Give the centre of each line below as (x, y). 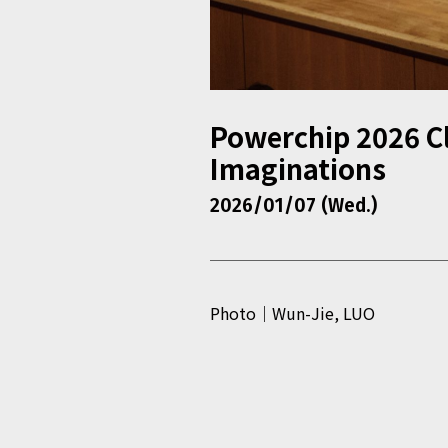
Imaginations (297, 168)
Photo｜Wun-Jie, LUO (292, 313)
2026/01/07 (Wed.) (293, 206)
